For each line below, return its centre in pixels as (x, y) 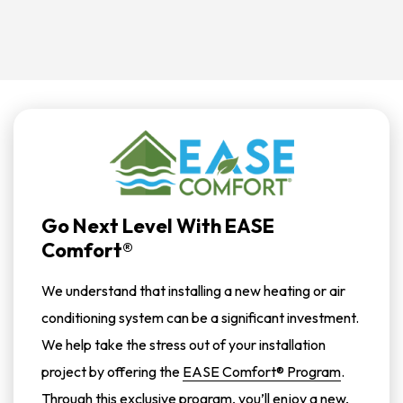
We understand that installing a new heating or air (193, 291)
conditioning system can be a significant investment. (200, 318)
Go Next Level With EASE (158, 226)
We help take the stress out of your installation (184, 345)
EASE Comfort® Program (262, 372)
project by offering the (112, 372)
